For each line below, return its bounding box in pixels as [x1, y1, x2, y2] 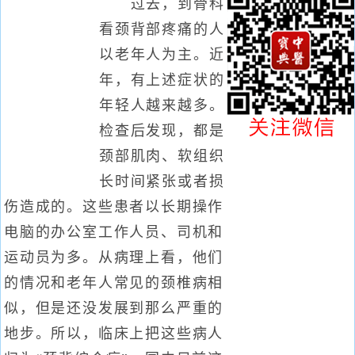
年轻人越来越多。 [99, 97, 225, 113]
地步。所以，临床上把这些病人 [4, 326, 224, 342]
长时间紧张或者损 [99, 174, 225, 189]
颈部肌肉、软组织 [99, 148, 225, 164]
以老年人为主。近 [99, 47, 225, 63]
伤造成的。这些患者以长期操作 [4, 199, 224, 215]
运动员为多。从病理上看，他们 [4, 250, 224, 265]
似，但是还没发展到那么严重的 [4, 300, 224, 316]
